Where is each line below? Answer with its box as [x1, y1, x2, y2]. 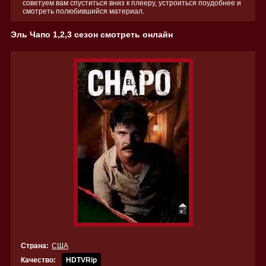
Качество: [21, 256, 56, 264]
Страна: [21, 242, 49, 250]
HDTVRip [66, 256, 97, 264]
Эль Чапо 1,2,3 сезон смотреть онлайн [11, 30, 173, 39]
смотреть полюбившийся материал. [23, 7, 144, 15]
